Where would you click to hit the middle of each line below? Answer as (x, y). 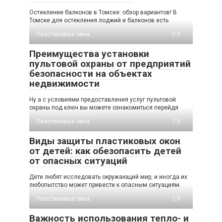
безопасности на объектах (91, 73)
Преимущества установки (89, 54)
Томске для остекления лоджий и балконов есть (99, 20)
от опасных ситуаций (78, 161)
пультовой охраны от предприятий (110, 63)
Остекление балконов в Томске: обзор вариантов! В (103, 12)
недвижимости (64, 83)
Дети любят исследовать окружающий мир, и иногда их (108, 177)
